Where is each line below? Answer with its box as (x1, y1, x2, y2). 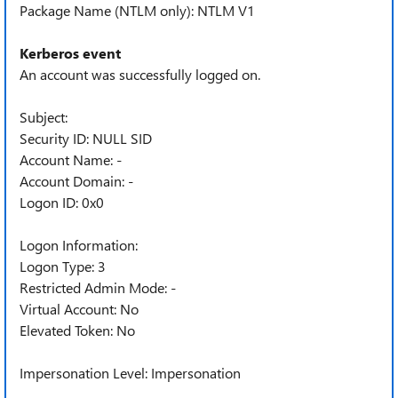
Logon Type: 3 (20, 257, 106, 275)
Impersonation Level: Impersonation (20, 363, 241, 382)
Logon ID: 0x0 (20, 193, 104, 211)
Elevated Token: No (20, 321, 135, 339)
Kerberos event (20, 44, 121, 62)
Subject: (20, 107, 68, 126)
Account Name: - (20, 150, 122, 169)
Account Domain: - (20, 171, 133, 190)
